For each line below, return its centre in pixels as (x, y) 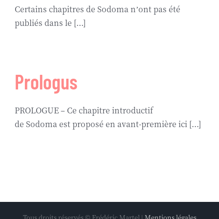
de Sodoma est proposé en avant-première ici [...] (108, 124)
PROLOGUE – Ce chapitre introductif (84, 110)
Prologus (46, 81)
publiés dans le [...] (50, 23)
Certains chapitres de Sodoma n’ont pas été (98, 9)
